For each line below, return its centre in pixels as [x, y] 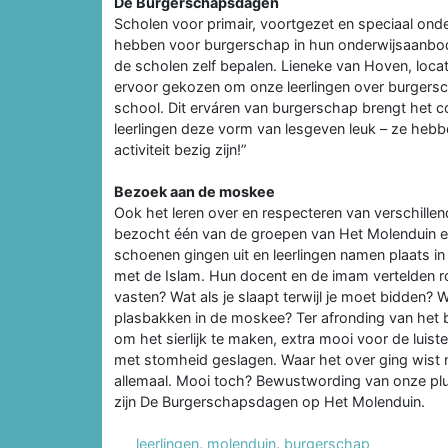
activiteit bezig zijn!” [180, 149]
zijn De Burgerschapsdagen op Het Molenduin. [269, 401]
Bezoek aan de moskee [194, 191]
